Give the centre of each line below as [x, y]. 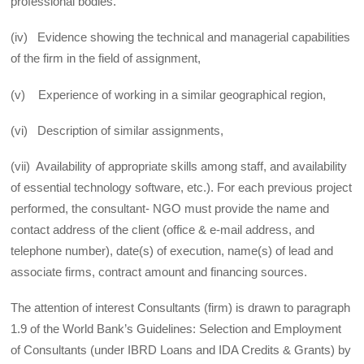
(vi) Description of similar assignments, [117, 130]
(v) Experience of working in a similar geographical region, [169, 94]
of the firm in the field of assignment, [106, 58]
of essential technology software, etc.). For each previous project [182, 188]
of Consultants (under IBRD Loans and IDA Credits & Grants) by [181, 350]
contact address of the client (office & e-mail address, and [163, 230]
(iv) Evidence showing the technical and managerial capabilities [181, 37]
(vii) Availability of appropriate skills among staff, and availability [179, 167]
